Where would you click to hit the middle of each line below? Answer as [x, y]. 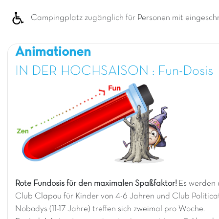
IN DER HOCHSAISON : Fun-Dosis [114, 71]
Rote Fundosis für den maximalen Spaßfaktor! [96, 184]
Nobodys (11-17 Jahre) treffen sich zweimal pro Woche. [110, 209]
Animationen [53, 52]
